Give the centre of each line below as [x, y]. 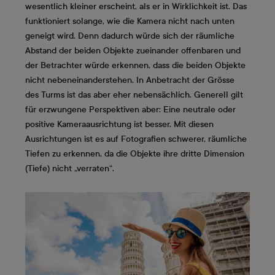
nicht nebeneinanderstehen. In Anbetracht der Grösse [130, 80]
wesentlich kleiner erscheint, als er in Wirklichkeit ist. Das [136, 7]
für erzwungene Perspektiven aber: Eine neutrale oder [130, 110]
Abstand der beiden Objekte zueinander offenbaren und [133, 51]
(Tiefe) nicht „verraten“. [70, 169]
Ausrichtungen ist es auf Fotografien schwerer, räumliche [136, 139]
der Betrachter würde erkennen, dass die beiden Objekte [135, 66]
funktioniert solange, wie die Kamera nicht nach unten [130, 21]
